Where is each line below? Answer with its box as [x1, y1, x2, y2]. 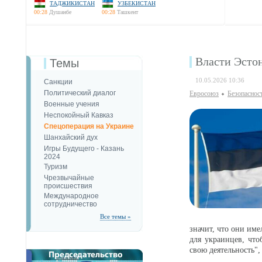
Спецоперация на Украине [44, 122, 134, 130]
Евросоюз [189, 89, 219, 98]
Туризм [44, 163, 67, 171]
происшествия [44, 182, 92, 189]
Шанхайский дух [44, 133, 98, 142]
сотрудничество [44, 200, 97, 207]
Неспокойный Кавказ [44, 111, 113, 119]
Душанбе [49, 9, 71, 15]
